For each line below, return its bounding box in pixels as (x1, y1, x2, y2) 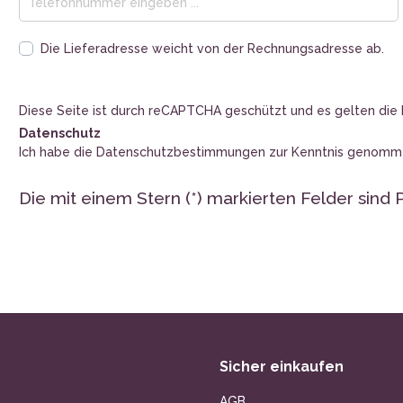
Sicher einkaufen (219, 358, 344, 375)
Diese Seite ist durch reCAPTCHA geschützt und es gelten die (19, 103, 401, 118)
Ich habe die (19, 144, 96, 159)
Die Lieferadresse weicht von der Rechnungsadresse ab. (40, 40, 384, 56)
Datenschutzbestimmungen (96, 144, 265, 159)
